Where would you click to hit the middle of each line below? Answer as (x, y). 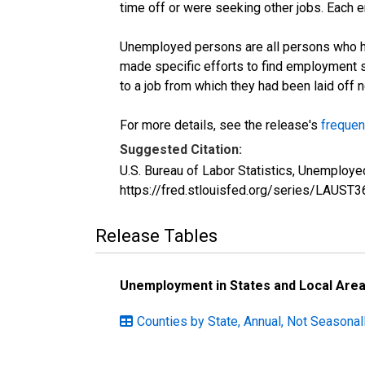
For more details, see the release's (220, 125)
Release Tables (156, 235)
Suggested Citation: (181, 149)
